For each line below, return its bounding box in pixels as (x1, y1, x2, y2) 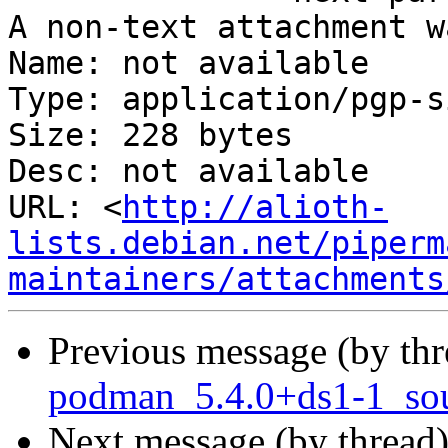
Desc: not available (8, 153, 369, 190)
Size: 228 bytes (8, 117, 293, 154)
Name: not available (8, 45, 369, 82)
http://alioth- (122, 189, 388, 226)
